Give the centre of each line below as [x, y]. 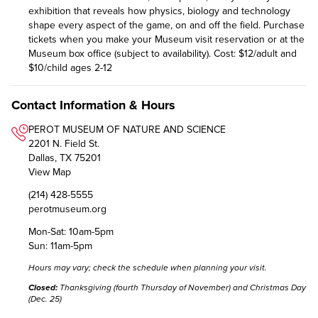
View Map [50, 172]
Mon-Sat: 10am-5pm [71, 231]
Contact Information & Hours [93, 105]
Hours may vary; [61, 267]
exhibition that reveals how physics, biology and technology [159, 11]
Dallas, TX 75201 [65, 158]
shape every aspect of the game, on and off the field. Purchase [166, 25]
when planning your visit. [218, 267]
